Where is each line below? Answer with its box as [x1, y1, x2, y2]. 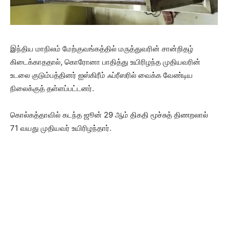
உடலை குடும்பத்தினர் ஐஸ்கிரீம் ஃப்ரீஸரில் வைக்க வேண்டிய [10, 70, 193, 80]
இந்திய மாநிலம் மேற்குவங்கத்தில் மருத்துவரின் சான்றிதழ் [10, 44, 193, 54]
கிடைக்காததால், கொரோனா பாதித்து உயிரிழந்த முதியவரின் [10, 57, 201, 67]
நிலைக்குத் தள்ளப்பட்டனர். [10, 83, 94, 94]
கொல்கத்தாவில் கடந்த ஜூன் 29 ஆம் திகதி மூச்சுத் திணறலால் [10, 110, 208, 120]
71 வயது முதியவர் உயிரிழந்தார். [10, 123, 111, 133]
